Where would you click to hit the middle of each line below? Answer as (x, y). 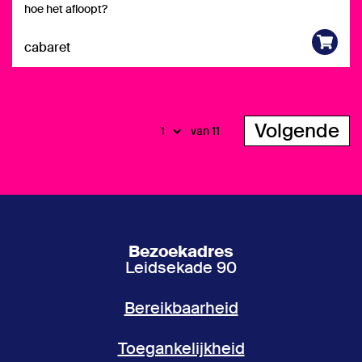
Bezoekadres (181, 251)
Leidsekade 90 (181, 267)
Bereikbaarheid (181, 308)
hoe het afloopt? (66, 9)
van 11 (205, 131)
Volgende (297, 130)
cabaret (47, 47)
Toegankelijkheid (181, 348)
